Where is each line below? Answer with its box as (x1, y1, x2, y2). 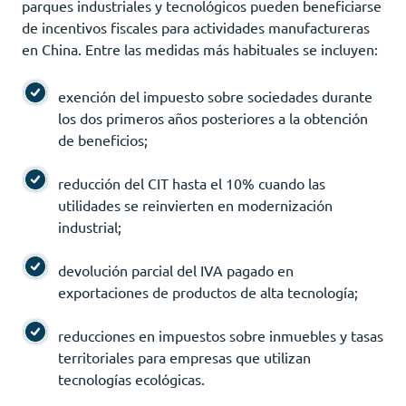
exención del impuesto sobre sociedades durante (58, 86, 372, 105)
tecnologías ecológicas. (58, 369, 205, 388)
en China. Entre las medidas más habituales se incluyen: (22, 39, 378, 58)
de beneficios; (58, 130, 148, 149)
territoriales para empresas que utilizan (58, 347, 311, 366)
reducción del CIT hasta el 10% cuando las (58, 173, 325, 192)
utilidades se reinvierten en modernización (58, 195, 333, 214)
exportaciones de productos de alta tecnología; (58, 282, 358, 301)
